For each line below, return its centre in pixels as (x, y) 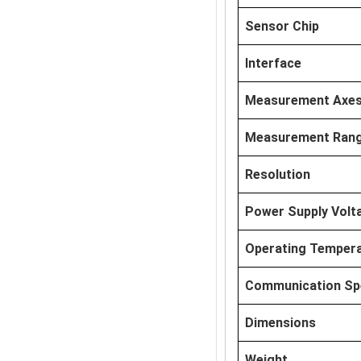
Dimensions (280, 323)
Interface (273, 63)
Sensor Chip (282, 26)
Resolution (277, 174)
